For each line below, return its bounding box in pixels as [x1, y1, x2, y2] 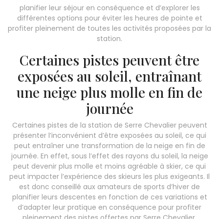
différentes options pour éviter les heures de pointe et [17, 13, 202, 23]
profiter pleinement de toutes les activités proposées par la [8, 23, 211, 33]
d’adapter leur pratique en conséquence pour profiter [18, 202, 201, 212]
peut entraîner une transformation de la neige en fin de [14, 140, 205, 151]
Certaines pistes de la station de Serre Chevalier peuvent [12, 120, 207, 130]
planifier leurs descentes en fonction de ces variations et [12, 192, 207, 202]
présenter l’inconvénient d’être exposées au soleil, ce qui [13, 130, 206, 140]
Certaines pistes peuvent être [20, 50, 199, 69]
